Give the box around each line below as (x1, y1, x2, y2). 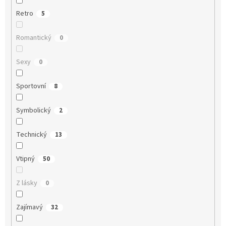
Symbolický (16, 105, 51, 116)
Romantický (16, 33, 51, 43)
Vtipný (16, 154, 35, 164)
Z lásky (16, 178, 37, 189)
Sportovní (16, 81, 46, 92)
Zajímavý (16, 202, 43, 213)
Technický (16, 130, 47, 140)
